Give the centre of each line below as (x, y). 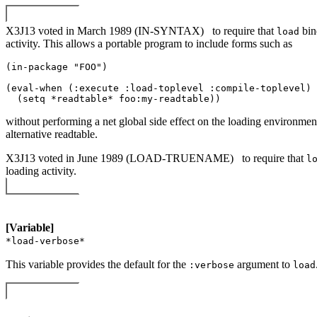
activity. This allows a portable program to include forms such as (149, 43)
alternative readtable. (52, 134)
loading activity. (41, 171)
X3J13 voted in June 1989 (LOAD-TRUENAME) (121, 158)
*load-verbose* (45, 241)
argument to (264, 264)
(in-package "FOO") (59, 67)
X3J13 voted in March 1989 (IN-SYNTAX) (106, 30)
